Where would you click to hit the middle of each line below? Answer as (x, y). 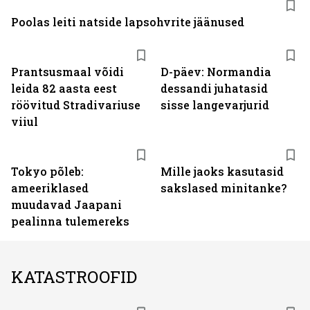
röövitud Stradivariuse (76, 105)
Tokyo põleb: (47, 171)
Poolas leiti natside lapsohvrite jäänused (128, 22)
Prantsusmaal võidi (67, 72)
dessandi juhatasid (214, 88)
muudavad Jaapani (66, 204)
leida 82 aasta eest (64, 88)
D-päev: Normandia (216, 72)
